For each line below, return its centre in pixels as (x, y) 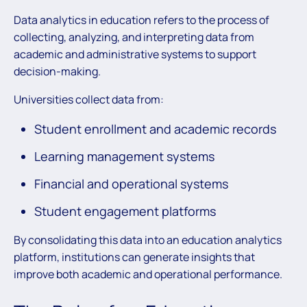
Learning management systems (124, 157)
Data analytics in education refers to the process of (142, 20)
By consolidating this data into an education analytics (148, 240)
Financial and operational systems (131, 184)
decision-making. (57, 72)
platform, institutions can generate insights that (134, 257)
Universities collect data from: (89, 100)
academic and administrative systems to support (135, 54)
